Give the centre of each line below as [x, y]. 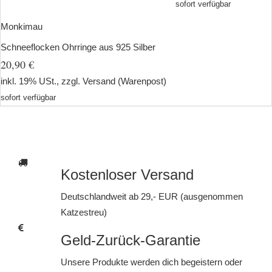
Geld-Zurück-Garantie [130, 240]
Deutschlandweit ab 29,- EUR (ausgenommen [151, 196]
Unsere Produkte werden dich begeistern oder [151, 262]
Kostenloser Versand [127, 175]
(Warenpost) [142, 81]
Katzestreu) [83, 212]
